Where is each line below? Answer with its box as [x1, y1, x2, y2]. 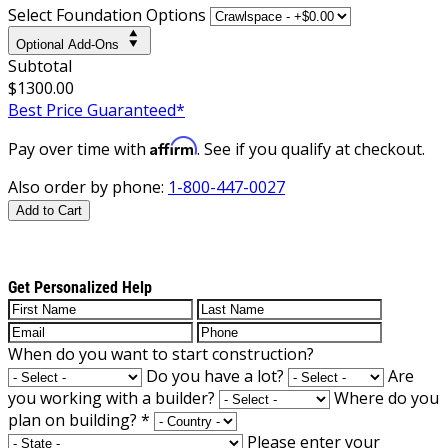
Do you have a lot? [146, 364, 284, 387]
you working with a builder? [8, 386, 215, 409]
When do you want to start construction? [8, 342, 314, 365]
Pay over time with [8, 137, 150, 160]
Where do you [334, 386, 439, 409]
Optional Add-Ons [16, 36, 119, 52]
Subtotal [8, 54, 72, 77]
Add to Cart [16, 202, 82, 218]
